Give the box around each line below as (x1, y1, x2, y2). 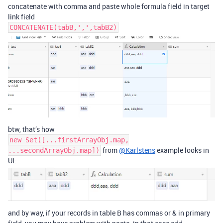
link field (8, 12, 35, 22)
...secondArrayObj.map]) (8, 146, 100, 155)
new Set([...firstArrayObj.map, (9, 136, 129, 144)
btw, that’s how (8, 124, 55, 134)
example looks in (155, 145, 209, 155)
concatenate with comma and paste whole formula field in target (8, 1, 210, 11)
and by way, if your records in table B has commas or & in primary (8, 208, 210, 218)
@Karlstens (119, 145, 155, 155)
